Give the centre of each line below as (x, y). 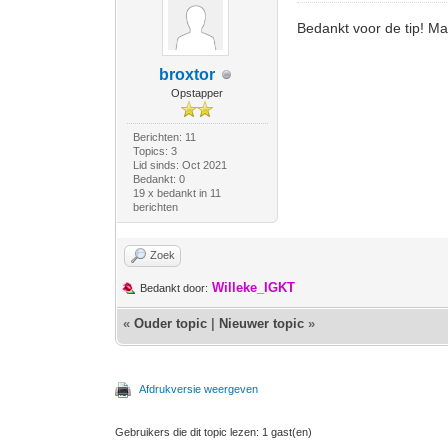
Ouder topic (171, 323)
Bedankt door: (174, 288)
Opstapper (197, 93)
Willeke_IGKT (254, 287)
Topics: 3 (154, 151)
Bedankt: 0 (158, 179)
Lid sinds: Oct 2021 (179, 165)
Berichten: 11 (164, 137)
